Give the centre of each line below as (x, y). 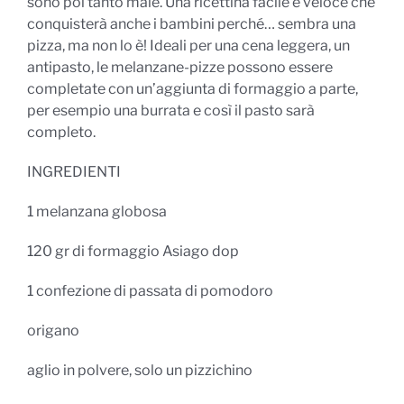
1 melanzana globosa (97, 211)
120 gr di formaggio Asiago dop (133, 251)
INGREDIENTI (74, 171)
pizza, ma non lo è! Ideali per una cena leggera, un (188, 45)
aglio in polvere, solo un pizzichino (140, 370)
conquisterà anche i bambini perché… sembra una (192, 23)
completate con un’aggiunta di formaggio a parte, (193, 88)
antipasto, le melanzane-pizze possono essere (180, 67)
